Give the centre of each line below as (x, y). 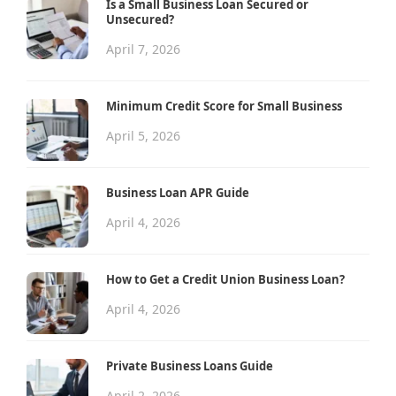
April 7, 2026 (143, 49)
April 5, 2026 (143, 135)
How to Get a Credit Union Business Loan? (225, 279)
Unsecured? (140, 19)
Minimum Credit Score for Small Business (224, 106)
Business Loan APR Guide (178, 192)
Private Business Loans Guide (190, 366)
